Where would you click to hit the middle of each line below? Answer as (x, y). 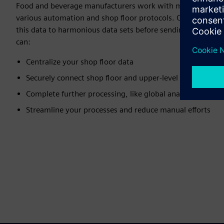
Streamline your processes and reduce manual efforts (118, 110)
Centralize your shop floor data (80, 62)
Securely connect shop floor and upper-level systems (117, 78)
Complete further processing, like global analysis (110, 94)
